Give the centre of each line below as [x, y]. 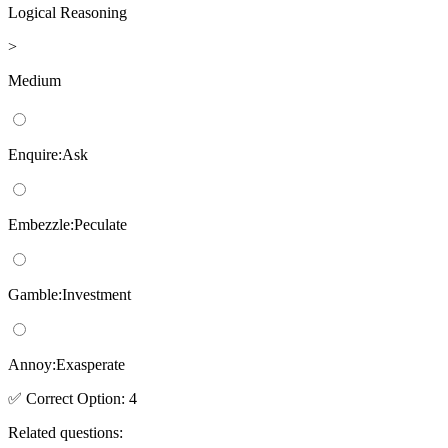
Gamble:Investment [69, 294]
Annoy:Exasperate [66, 364]
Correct [47, 398]
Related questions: [65, 432]
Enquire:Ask [48, 154]
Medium [34, 80]
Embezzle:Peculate [67, 224]
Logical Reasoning [67, 12]
